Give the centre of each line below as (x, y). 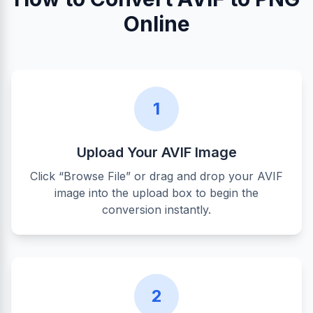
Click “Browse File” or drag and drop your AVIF (156, 176)
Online (156, 24)
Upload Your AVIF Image (156, 152)
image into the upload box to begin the (156, 193)
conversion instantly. (156, 210)
